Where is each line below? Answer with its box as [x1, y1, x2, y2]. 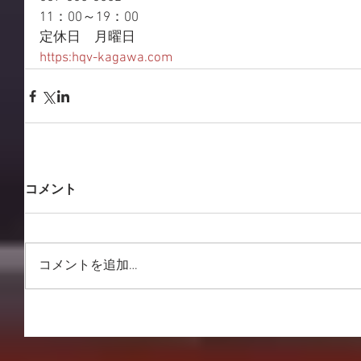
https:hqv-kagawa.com [39, 50, 172, 66]
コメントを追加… [39, 258, 138, 274]
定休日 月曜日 [39, 30, 135, 46]
